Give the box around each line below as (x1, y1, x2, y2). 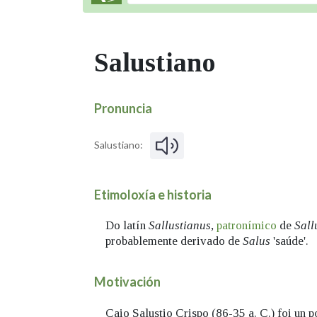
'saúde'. (270, 234, 309, 248)
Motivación (94, 274, 161, 290)
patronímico (217, 219, 277, 233)
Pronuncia (94, 100, 152, 116)
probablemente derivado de (105, 234, 243, 248)
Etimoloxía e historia (94, 186, 212, 202)
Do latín (105, 219, 149, 233)
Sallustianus (149, 219, 211, 233)
